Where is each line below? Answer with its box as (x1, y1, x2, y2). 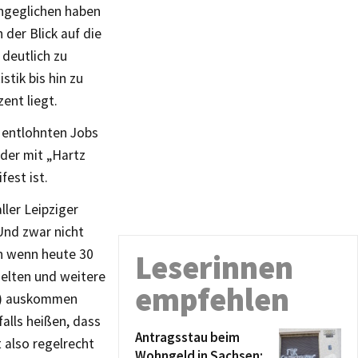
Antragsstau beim (135, 328, 240, 346)
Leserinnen (135, 248, 293, 288)
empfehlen (135, 280, 289, 320)
